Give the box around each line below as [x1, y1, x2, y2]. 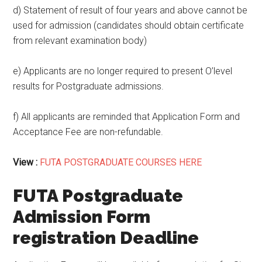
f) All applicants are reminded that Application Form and [13, 111, 240, 122]
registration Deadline [13, 227, 204, 248]
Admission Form [13, 206, 151, 227]
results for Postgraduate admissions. [13, 81, 164, 92]
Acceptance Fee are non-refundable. [13, 126, 164, 137]
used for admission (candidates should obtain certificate [13, 20, 244, 31]
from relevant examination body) [13, 35, 147, 46]
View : [13, 157, 40, 168]
